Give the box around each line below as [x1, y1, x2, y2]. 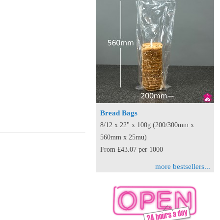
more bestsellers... [155, 162, 210, 170]
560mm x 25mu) [100, 133, 147, 141]
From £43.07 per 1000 [100, 145, 163, 153]
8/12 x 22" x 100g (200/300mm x [100, 121, 194, 129]
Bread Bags [100, 109, 137, 117]
